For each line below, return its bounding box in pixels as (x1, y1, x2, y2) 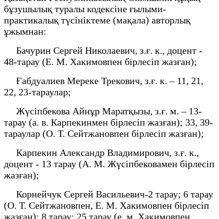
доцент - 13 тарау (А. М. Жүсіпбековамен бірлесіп (4, 158, 215, 169)
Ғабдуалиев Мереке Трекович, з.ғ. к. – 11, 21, (4, 75, 203, 86)
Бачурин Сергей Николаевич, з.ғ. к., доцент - (4, 44, 202, 56)
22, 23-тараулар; (4, 86, 71, 97)
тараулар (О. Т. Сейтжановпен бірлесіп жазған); (4, 128, 209, 139)
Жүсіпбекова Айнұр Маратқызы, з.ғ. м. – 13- (4, 105, 202, 116)
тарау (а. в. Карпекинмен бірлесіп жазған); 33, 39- (4, 116, 213, 128)
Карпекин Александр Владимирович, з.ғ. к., (4, 147, 199, 158)
